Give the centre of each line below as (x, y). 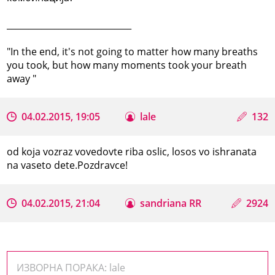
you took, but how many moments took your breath (127, 65)
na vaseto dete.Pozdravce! (68, 165)
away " (22, 78)
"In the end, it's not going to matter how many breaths (133, 51)
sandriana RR (171, 203)
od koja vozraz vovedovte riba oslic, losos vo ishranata (132, 151)
